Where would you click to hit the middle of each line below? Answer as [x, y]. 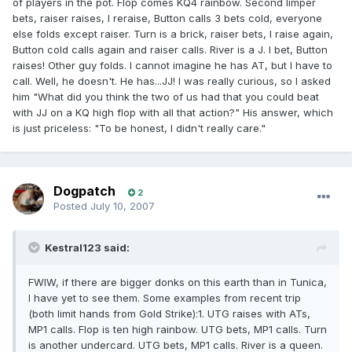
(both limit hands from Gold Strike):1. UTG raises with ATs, [169, 314]
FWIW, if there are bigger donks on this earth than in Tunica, [178, 282]
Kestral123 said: [87, 248]
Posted [72, 206]
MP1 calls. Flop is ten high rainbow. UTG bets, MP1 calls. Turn [178, 330]
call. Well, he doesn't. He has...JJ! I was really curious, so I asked [172, 81]
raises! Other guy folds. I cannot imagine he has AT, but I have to [172, 66]
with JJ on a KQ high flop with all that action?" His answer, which [173, 113]
